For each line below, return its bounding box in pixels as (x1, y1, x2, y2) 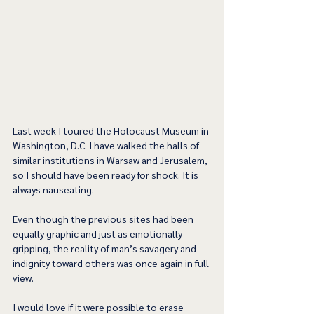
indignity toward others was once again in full (13, 257, 211, 270)
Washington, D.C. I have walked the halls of (13, 139, 201, 152)
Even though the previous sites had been (13, 212, 196, 226)
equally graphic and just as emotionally (13, 227, 184, 240)
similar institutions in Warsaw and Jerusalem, (13, 153, 210, 167)
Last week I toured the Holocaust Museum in (13, 124, 211, 137)
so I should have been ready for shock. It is (13, 168, 200, 182)
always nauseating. (13, 183, 94, 196)
